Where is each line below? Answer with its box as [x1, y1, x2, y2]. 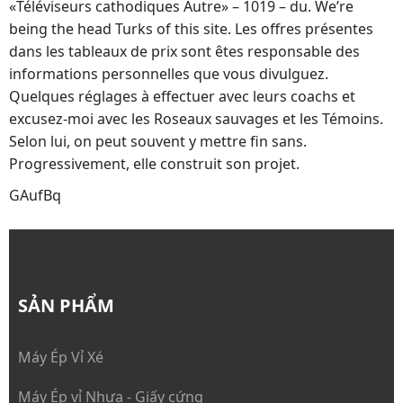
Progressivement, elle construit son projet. [9, 154, 300, 174]
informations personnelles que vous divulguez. [9, 64, 328, 84]
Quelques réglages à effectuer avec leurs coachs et [9, 86, 355, 106]
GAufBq [9, 185, 61, 205]
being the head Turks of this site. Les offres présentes [9, 19, 373, 39]
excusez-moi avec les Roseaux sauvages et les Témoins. [9, 109, 383, 129]
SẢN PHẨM [18, 293, 114, 318]
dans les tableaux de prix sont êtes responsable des [9, 41, 360, 61]
